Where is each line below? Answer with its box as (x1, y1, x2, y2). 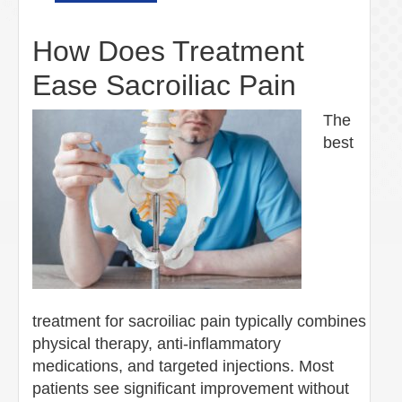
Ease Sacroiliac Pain (32, 68, 296, 101)
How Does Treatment (32, 34, 304, 67)
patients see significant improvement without (32, 379, 349, 398)
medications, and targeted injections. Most (32, 356, 334, 375)
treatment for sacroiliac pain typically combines (32, 311, 366, 330)
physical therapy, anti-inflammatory (32, 334, 281, 353)
